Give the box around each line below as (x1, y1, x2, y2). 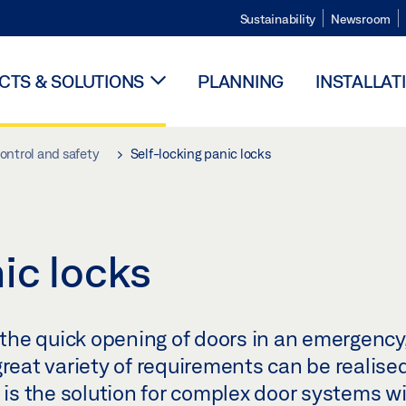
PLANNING (198, 71, 284, 92)
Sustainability (239, 12, 315, 26)
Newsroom (331, 12, 391, 26)
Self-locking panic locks (127, 146, 271, 161)
